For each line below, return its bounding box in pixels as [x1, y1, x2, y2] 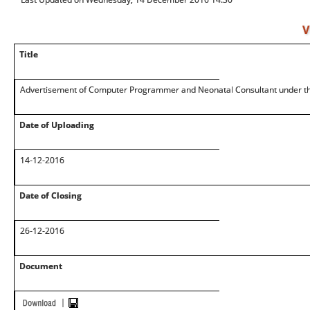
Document [19, 260, 62, 272]
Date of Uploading [19, 119, 94, 131]
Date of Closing [19, 190, 82, 201]
